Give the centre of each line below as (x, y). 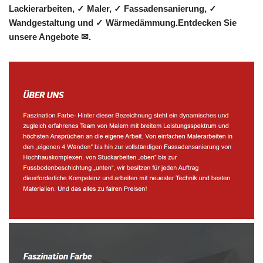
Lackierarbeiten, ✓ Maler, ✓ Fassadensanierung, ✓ (113, 9)
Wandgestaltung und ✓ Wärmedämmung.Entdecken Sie (123, 23)
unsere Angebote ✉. (50, 37)
